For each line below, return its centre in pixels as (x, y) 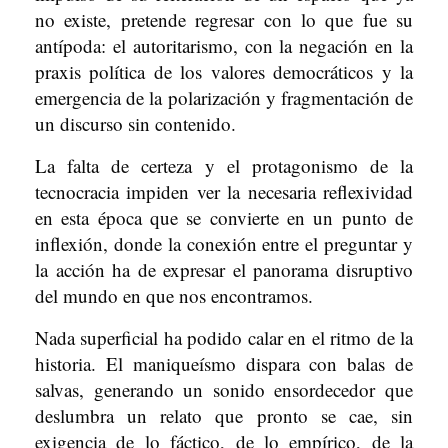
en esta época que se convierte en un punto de (224, 217)
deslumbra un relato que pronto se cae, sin (224, 415)
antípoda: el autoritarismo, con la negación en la (224, 45)
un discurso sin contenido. (135, 123)
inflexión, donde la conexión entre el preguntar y (224, 243)
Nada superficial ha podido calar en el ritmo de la (224, 337)
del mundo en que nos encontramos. (174, 295)
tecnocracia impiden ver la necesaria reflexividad (224, 191)
